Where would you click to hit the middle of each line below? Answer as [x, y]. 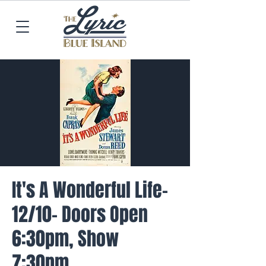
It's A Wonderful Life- [90, 190]
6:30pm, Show [65, 239]
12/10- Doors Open [80, 215]
